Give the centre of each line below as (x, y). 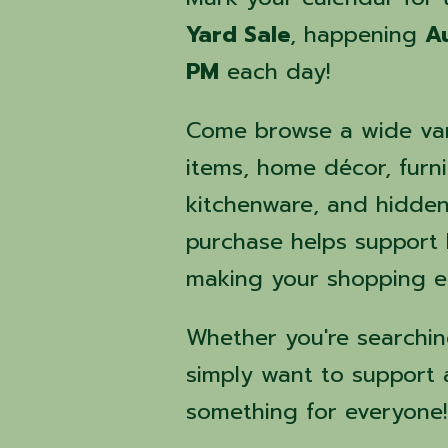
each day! (275, 72)
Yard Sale (238, 35)
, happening (358, 35)
